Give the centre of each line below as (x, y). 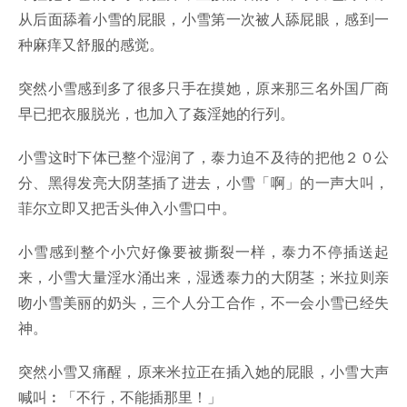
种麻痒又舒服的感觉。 (91, 45)
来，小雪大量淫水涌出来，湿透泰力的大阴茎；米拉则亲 (203, 277)
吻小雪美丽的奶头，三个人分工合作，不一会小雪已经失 (203, 303)
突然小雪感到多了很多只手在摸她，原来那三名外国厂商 (203, 88)
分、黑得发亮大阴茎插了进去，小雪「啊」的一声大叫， (203, 183)
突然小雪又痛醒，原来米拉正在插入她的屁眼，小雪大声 (203, 372)
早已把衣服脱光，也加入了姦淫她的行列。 (156, 114)
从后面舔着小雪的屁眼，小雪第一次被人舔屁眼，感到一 (203, 19)
